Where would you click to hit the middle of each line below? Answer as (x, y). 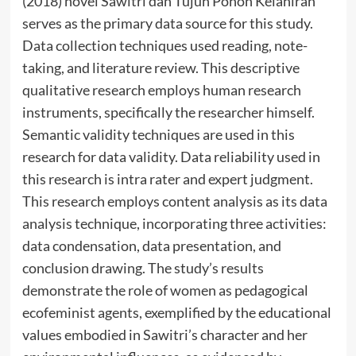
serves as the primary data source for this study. (167, 23)
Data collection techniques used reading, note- (164, 45)
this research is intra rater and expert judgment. (167, 178)
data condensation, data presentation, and (151, 245)
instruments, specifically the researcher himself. (168, 112)
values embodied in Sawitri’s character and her (164, 334)
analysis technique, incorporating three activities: (174, 223)
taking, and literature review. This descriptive (161, 67)
